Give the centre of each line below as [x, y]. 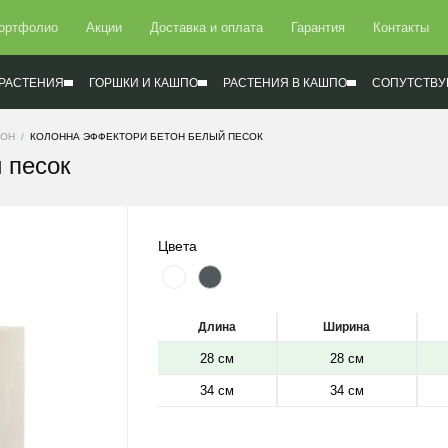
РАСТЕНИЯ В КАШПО [285, 83]
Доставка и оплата [206, 27]
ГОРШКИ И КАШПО [143, 83]
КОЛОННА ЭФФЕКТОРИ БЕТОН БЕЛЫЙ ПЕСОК [146, 136]
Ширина [347, 327]
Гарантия [317, 27]
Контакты [400, 27]
